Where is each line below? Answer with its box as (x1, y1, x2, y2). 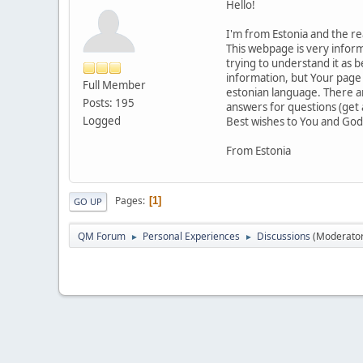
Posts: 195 (83, 95, 135, 110)
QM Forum (78, 228, 126, 243)
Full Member (83, 77, 146, 92)
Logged (83, 113, 121, 128)
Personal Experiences (143, 228, 240, 243)
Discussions (257, 228, 310, 243)
